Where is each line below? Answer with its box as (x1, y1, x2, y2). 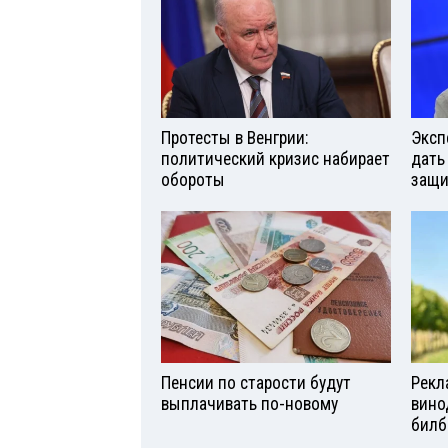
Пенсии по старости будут (161, 373, 351, 394)
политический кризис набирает (161, 148, 390, 169)
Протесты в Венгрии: (161, 127, 308, 148)
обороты (161, 169, 225, 190)
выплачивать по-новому (161, 394, 338, 415)
